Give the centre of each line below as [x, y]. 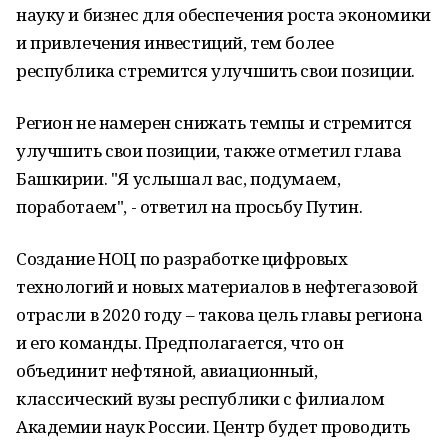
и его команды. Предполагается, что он [180, 342]
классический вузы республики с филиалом [200, 398]
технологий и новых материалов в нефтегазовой [217, 286]
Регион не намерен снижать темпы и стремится [214, 122]
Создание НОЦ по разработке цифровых [182, 258]
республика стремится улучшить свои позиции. [215, 70]
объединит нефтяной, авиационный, [167, 370]
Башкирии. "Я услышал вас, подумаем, [178, 178]
